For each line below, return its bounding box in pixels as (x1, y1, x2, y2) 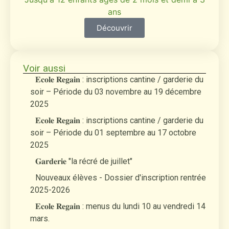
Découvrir (97, 22, 132, 33)
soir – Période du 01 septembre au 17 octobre (30, 127, 196, 138)
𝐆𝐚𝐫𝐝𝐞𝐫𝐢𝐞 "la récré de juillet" (35, 156, 132, 166)
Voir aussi (23, 62, 65, 74)
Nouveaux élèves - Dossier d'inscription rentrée (35, 172, 206, 182)
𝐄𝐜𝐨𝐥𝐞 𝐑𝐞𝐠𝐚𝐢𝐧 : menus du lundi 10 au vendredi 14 (35, 201, 205, 211)
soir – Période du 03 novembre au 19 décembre (30, 86, 201, 97)
